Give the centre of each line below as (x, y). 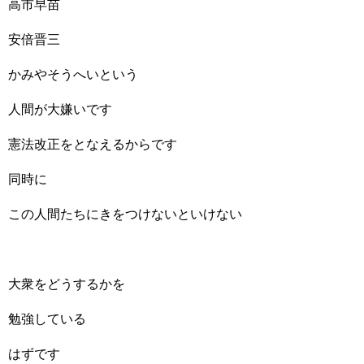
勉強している (47, 319)
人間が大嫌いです (60, 109)
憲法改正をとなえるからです (93, 144)
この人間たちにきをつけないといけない (125, 214)
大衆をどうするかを (67, 284)
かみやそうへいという (73, 74)
